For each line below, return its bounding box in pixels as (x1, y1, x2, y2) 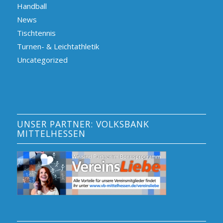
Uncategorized (16, 55, 68, 65)
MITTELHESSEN (16, 127, 86, 140)
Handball (16, 1, 47, 11)
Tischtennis (16, 28, 56, 38)
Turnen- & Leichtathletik (16, 41, 99, 52)
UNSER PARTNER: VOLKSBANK (16, 118, 149, 130)
